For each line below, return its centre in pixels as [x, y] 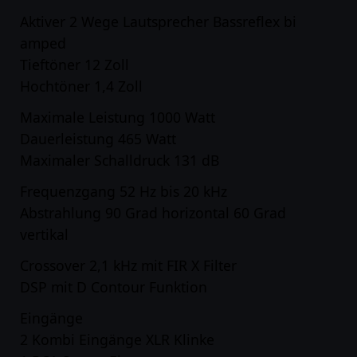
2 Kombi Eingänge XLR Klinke [117, 339]
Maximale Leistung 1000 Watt [118, 117]
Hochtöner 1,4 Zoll [81, 86]
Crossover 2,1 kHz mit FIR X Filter [128, 265]
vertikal [44, 234]
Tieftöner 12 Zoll [75, 65]
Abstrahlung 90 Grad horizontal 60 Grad [153, 213]
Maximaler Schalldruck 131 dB [120, 160]
